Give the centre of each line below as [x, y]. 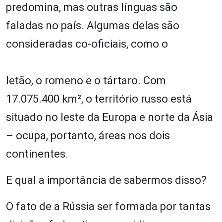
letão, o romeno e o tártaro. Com [86, 80]
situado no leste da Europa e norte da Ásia [110, 117]
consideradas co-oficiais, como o [87, 44]
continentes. [37, 154]
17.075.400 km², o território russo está [99, 99]
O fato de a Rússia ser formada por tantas [108, 206]
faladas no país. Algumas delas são [93, 25]
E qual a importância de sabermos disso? [106, 180]
